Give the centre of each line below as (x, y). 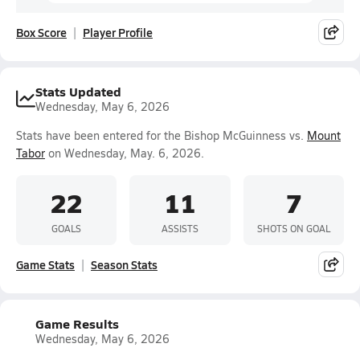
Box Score (41, 32)
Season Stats (124, 264)
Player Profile (118, 32)
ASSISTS (180, 228)
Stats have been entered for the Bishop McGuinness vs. (162, 135)
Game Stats (45, 264)
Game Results (77, 323)
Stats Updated (78, 91)
